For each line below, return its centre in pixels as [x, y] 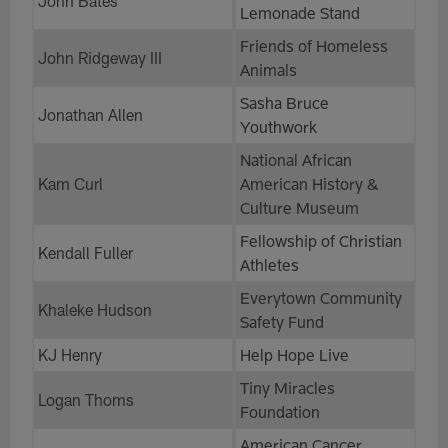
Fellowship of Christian [320, 240]
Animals [268, 69]
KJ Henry [69, 354]
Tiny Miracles [287, 387]
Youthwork [278, 126]
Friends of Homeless [313, 45]
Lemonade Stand [299, 12]
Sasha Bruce [284, 102]
